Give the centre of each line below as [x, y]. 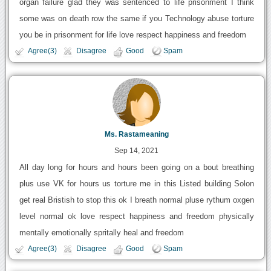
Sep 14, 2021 [137, 150]
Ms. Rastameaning [136, 134]
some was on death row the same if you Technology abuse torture [137, 19]
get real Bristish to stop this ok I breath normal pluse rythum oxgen [137, 200]
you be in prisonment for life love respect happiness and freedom [132, 35]
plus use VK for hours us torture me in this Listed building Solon [137, 183]
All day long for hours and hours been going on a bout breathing [137, 167]
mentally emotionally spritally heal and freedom [101, 232]
